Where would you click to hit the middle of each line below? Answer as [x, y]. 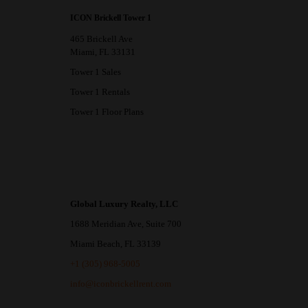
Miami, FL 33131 [103, 52]
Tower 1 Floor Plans [107, 111]
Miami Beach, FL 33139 [115, 243]
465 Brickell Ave [101, 38]
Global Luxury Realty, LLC [124, 203]
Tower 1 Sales [96, 71]
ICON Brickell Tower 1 [111, 18]
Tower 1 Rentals [100, 91]
